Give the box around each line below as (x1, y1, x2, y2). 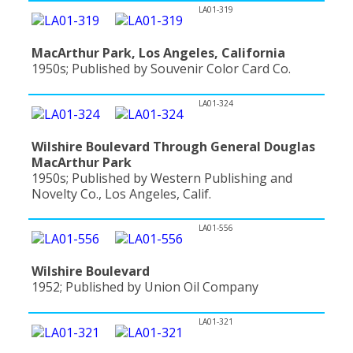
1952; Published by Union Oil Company (32, 278, 258, 296)
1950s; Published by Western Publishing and (32, 169, 292, 187)
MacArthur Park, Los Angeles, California (32, 43, 285, 61)
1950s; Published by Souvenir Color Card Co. (32, 59, 291, 77)
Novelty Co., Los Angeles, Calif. (32, 184, 211, 203)
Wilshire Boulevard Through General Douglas (32, 137, 315, 155)
